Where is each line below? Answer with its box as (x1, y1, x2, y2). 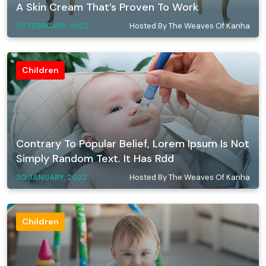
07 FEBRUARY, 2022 (16, 21, 89, 31)
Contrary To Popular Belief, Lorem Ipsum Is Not (16, 137, 249, 151)
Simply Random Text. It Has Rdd (16, 151, 174, 166)
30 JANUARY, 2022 (16, 172, 87, 182)
